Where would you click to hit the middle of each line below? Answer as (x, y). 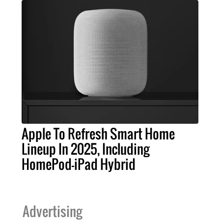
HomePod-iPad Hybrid (79, 164)
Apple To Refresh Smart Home (98, 133)
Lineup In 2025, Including (85, 149)
